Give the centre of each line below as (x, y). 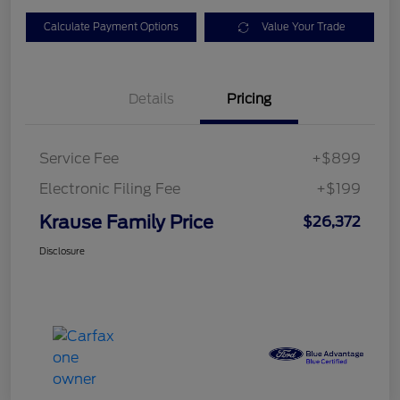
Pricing (249, 100)
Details (151, 100)
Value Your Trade (304, 27)
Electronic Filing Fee (110, 189)
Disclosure (62, 251)
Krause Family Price (126, 223)
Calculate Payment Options (111, 27)
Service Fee (79, 159)
